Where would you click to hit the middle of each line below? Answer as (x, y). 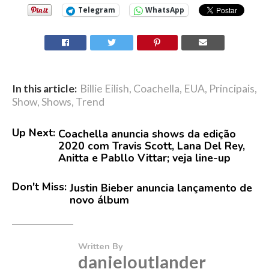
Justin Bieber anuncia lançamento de (161, 188)
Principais (232, 88)
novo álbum (99, 200)
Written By (101, 246)
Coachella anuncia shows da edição (147, 134)
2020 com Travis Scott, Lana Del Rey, (152, 146)
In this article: (44, 88)
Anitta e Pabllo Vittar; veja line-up (144, 158)
